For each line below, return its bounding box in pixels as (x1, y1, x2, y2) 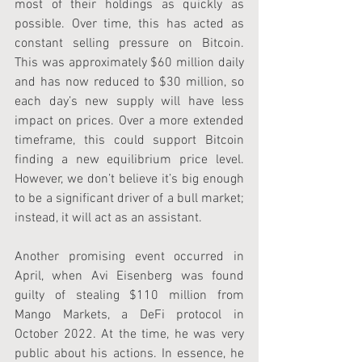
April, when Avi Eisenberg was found (15, 268, 244, 285)
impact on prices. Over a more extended (15, 113, 244, 130)
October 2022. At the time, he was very (15, 326, 244, 343)
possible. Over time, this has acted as (15, 16, 244, 33)
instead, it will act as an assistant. (15, 210, 202, 227)
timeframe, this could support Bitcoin (15, 133, 244, 149)
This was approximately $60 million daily (15, 55, 244, 72)
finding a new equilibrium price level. (15, 152, 244, 169)
